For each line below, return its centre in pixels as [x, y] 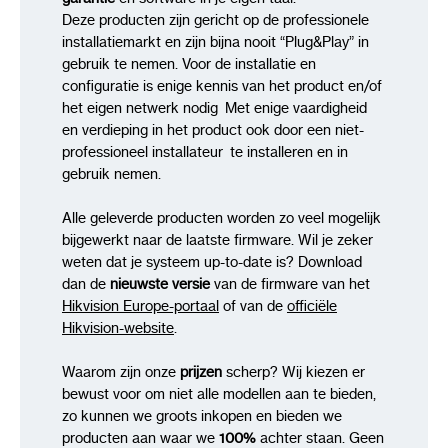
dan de [86, 284]
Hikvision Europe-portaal [140, 306]
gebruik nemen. [113, 174]
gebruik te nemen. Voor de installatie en [189, 64]
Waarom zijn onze [121, 372]
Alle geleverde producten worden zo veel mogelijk [221, 218]
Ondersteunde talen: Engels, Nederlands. [197, 19]
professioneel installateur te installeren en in [205, 152]
